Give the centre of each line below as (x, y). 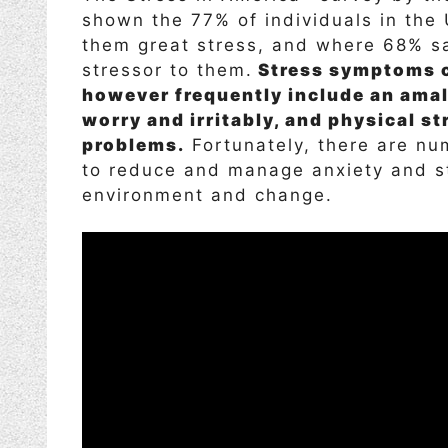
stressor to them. (167, 69)
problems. (133, 144)
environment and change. (207, 194)
